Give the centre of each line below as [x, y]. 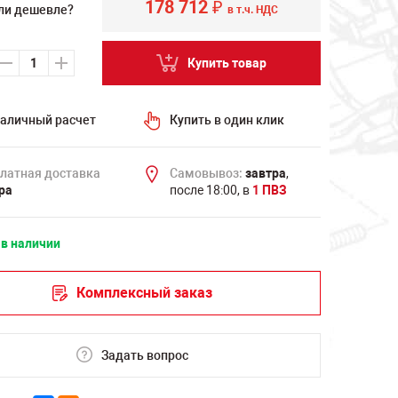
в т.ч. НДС [252, 10]
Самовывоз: [206, 173]
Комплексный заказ [144, 293]
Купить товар [227, 63]
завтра [265, 173]
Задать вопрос [144, 355]
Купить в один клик [227, 120]
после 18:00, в [211, 190]
